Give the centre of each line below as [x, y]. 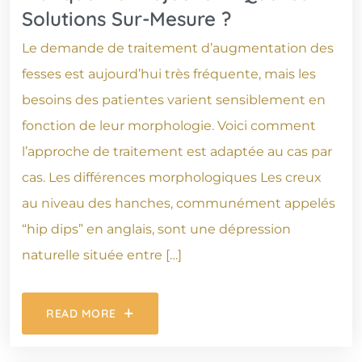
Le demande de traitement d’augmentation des [178, 48]
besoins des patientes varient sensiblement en [174, 99]
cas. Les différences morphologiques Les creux [172, 177]
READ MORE [82, 313]
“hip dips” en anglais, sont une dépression [156, 229]
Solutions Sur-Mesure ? [126, 18]
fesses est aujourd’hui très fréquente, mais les [169, 74]
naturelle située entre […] [102, 255]
